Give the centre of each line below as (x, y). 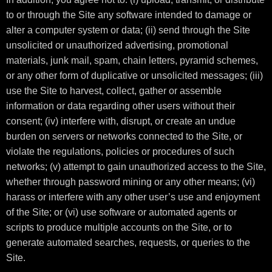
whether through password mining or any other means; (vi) (131, 182)
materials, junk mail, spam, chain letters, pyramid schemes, (132, 60)
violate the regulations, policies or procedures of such (120, 151)
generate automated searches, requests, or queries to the (128, 243)
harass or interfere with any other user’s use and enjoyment (133, 197)
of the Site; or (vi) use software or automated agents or (121, 212)
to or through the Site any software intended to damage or (129, 15)
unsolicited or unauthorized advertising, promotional (117, 45)
